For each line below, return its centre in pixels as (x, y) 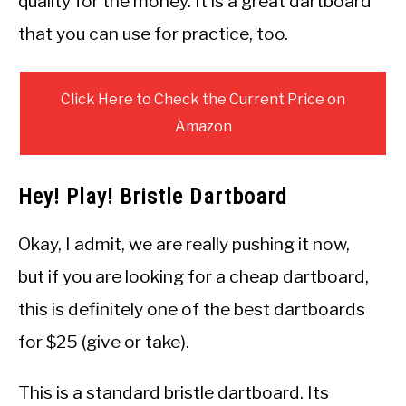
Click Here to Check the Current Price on (203, 100)
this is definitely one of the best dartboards (192, 309)
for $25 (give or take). (104, 342)
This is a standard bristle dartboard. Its (174, 393)
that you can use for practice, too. (153, 34)
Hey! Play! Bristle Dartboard (153, 197)
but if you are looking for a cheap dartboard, (193, 277)
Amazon (203, 127)
